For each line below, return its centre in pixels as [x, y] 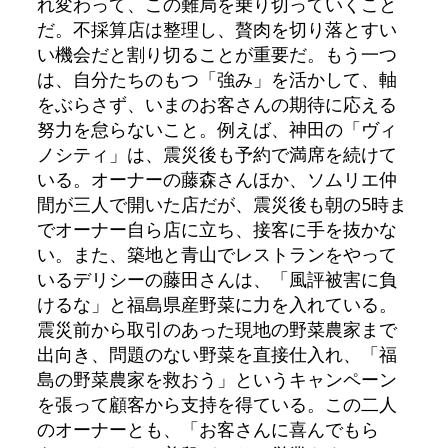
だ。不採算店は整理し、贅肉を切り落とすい [216, 28]
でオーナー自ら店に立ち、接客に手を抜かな [216, 228]
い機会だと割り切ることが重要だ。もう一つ [216, 53]
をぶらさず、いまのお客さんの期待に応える [216, 103]
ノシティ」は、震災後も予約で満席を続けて [216, 153]
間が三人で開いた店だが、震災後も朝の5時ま [221, 203]
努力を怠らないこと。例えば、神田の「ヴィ [216, 128]
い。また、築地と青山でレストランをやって [216, 253]
